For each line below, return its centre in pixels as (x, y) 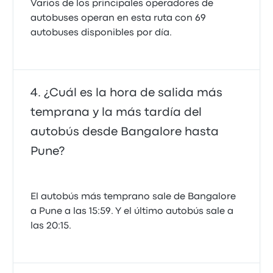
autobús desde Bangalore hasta (125, 132)
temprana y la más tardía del (116, 112)
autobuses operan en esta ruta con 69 (119, 18)
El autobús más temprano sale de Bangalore (133, 197)
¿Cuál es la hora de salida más (133, 93)
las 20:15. (51, 226)
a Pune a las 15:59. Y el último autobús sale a (132, 211)
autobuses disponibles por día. (101, 33)
